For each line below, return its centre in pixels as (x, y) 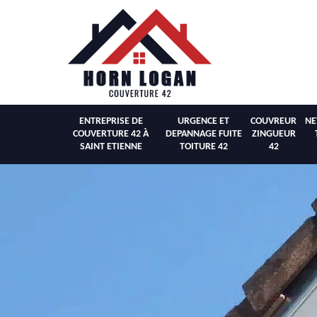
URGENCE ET (203, 121)
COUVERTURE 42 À (111, 134)
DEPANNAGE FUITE (203, 134)
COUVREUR (273, 121)
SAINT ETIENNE (111, 147)
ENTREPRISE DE (111, 121)
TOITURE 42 (203, 147)
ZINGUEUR (273, 134)
